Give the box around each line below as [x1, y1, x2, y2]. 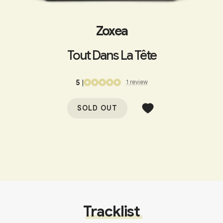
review [129, 78, 148, 86]
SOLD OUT [77, 104, 117, 113]
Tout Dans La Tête [67, 47, 156, 64]
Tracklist [83, 202, 140, 222]
